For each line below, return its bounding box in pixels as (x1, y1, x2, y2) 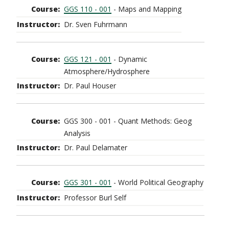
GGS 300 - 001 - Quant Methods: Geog (64, 116, 192, 126)
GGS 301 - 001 (64, 177, 111, 187)
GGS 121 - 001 (64, 54, 111, 64)
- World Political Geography (111, 177, 203, 187)
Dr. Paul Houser (64, 81, 116, 91)
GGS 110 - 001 (64, 4, 111, 14)
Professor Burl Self (64, 193, 126, 202)
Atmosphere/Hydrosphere (64, 66, 150, 77)
